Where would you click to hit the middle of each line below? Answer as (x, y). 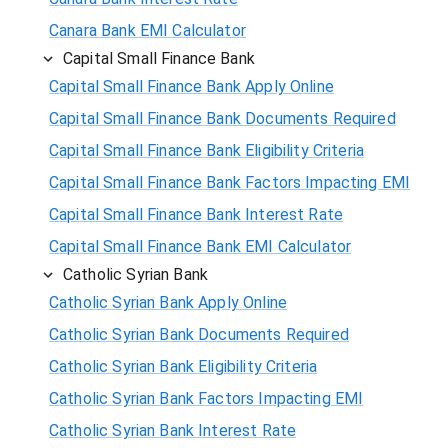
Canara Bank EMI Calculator (147, 30)
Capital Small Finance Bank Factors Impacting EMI (230, 182)
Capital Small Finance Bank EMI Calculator (200, 246)
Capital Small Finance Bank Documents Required (222, 118)
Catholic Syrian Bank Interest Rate (173, 430)
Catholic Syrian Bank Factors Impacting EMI (206, 398)
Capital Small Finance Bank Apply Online (191, 86)
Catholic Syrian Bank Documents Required (199, 334)
